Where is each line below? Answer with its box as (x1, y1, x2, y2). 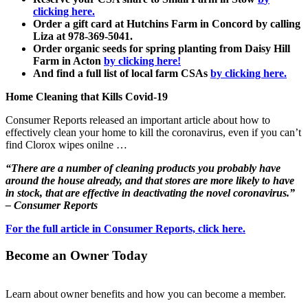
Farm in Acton (33, 54, 104, 67)
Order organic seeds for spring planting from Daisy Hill (33, 42, 290, 54)
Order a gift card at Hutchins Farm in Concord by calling (33, 17, 300, 30)
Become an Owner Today (5, 247, 148, 263)
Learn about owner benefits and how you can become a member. (5, 288, 286, 300)
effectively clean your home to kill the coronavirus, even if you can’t (5, 126, 301, 138)
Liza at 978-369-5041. (33, 30, 133, 42)
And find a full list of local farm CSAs (33, 67, 210, 79)
